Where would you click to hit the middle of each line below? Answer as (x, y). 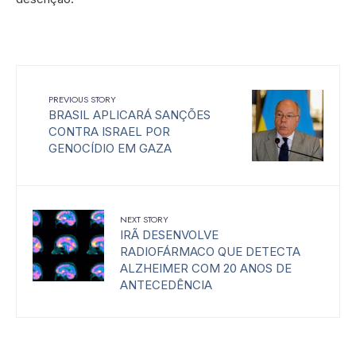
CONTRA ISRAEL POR (109, 132)
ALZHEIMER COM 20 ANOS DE (206, 269)
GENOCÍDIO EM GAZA (110, 149)
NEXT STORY (144, 220)
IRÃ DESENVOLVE (169, 235)
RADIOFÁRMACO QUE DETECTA (210, 252)
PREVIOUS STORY (82, 100)
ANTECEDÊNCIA (166, 285)
